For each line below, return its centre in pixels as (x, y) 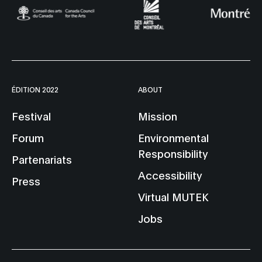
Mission (158, 116)
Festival (31, 116)
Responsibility (173, 153)
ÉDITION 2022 (35, 89)
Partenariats (42, 159)
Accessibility (170, 175)
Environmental (174, 137)
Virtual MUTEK (173, 196)
